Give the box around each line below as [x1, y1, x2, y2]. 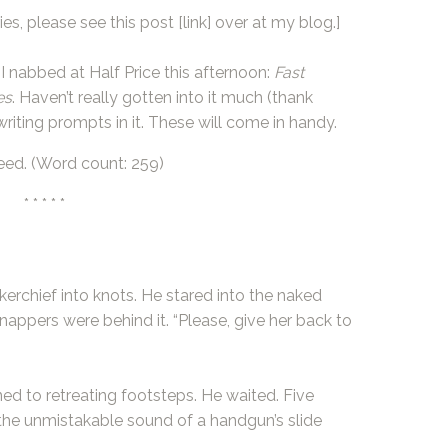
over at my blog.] [210, 13, 340, 33]
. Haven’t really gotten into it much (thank [11, 88, 313, 108]
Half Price [88, 63, 160, 83]
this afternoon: [159, 63, 274, 83]
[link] [177, 13, 211, 33]
